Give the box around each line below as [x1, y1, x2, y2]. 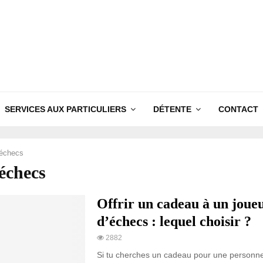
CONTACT [218, 104, 258, 114]
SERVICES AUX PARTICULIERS [5, 104, 126, 114]
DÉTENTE [153, 104, 191, 114]
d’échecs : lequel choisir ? [96, 214, 251, 229]
